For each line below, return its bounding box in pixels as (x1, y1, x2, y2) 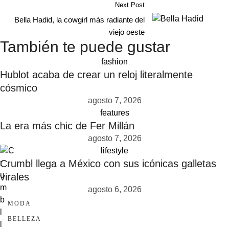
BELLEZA (8, 215, 41, 222)
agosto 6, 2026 (87, 185, 142, 194)
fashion (101, 57, 128, 66)
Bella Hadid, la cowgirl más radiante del (14, 15, 145, 24)
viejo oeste (109, 28, 145, 36)
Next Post (115, 1, 145, 9)
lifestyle (101, 146, 128, 155)
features (100, 108, 129, 117)
